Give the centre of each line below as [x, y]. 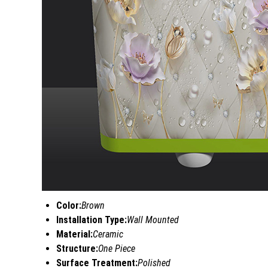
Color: [69, 206]
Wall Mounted [153, 220]
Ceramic [108, 234]
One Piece [117, 249]
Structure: [77, 249]
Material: [74, 234]
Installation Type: [92, 220]
